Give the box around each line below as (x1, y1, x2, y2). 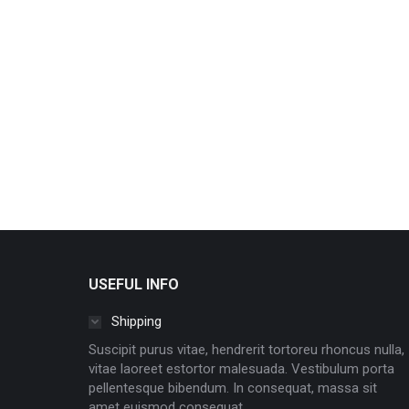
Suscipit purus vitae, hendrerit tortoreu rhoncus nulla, (89, 341, 404, 358)
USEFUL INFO (89, 276, 179, 293)
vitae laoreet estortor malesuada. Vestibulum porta (89, 361, 394, 377)
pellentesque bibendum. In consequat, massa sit (89, 380, 377, 396)
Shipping (111, 313, 162, 330)
